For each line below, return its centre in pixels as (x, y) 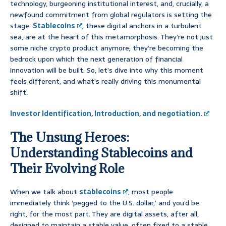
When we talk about (45, 192)
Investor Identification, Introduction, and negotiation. (106, 114)
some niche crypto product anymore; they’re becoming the (107, 48)
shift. (19, 93)
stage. (21, 26)
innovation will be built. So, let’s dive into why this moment (107, 70)
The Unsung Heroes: (70, 137)
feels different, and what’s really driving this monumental (105, 81)
